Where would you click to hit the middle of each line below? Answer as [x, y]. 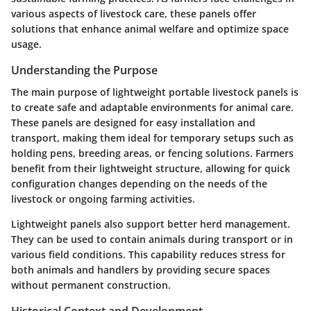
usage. [26, 44]
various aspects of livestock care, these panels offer [134, 13]
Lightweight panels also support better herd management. [151, 224]
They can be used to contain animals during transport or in [152, 239]
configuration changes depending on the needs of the [139, 184]
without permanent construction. [91, 285]
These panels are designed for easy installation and [133, 123]
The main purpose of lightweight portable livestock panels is [155, 92]
